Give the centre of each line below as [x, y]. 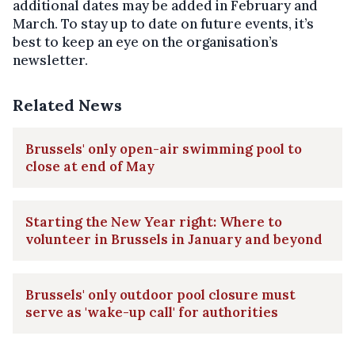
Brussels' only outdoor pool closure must [160, 294]
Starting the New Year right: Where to [154, 221]
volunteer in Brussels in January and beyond [174, 239]
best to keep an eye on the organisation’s [145, 42]
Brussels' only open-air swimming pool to [164, 149]
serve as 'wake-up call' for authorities [152, 312]
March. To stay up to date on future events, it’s [163, 23]
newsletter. [50, 60]
